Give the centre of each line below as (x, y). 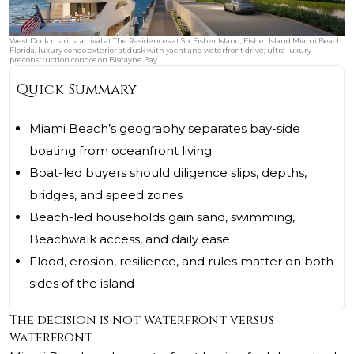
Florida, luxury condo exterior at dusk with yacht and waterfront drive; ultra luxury (160, 51)
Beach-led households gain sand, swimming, (162, 217)
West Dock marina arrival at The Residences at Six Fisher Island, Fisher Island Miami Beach (176, 41)
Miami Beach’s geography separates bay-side (165, 129)
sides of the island (82, 284)
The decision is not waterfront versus (142, 320)
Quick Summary (77, 90)
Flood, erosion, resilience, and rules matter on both (181, 262)
